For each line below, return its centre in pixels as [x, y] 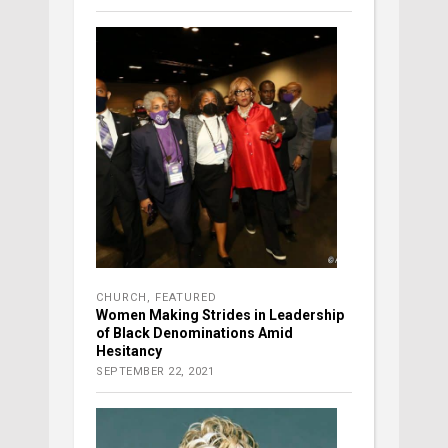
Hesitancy [129, 351]
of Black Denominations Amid [194, 333]
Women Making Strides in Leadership [220, 315]
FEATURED [186, 298]
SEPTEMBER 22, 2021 [155, 372]
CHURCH [121, 298]
